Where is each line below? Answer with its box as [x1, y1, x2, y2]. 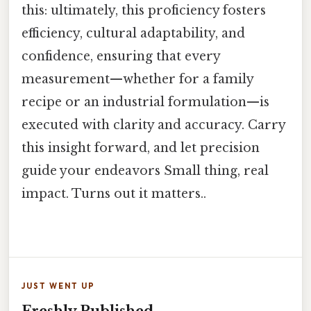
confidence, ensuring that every [22, 49, 220, 64]
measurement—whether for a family [22, 72, 253, 87]
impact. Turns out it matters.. [22, 186, 206, 201]
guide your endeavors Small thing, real [22, 163, 269, 178]
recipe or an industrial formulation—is [22, 94, 269, 110]
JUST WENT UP [22, 281, 95, 292]
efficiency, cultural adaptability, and [22, 26, 245, 41]
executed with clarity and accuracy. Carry [22, 117, 285, 133]
